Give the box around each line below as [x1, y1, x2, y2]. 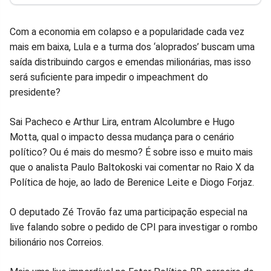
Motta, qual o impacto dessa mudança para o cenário [10, 131, 234, 143]
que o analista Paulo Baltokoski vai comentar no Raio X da [10, 162, 254, 174]
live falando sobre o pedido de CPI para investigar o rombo [10, 221, 258, 233]
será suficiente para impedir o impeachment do [10, 71, 208, 83]
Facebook [10, 13, 70, 29]
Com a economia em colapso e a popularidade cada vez [10, 26, 244, 38]
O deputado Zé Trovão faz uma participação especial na [10, 206, 247, 218]
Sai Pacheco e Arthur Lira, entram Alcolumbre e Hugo [10, 116, 235, 128]
